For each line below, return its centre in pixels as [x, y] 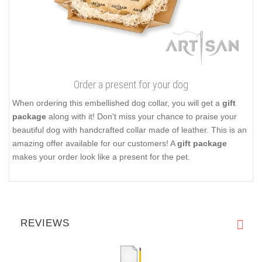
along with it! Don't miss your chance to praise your [142, 117]
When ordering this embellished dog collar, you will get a [117, 103]
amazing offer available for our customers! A [95, 144]
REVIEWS [45, 223]
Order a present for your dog [131, 85]
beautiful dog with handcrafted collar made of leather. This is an [130, 130]
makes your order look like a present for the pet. [101, 157]
